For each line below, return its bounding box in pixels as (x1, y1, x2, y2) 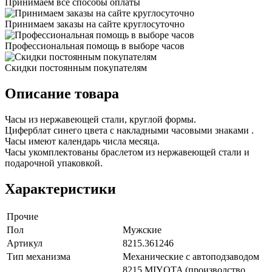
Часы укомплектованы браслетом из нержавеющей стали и (5, 146, 250, 157)
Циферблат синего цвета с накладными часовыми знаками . (5, 124, 254, 135)
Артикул (7, 237, 42, 248)
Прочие (7, 211, 38, 222)
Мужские (123, 224, 161, 235)
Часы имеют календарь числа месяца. (5, 135, 160, 146)
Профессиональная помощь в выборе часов (5, 40, 185, 51)
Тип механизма (7, 251, 70, 262)
